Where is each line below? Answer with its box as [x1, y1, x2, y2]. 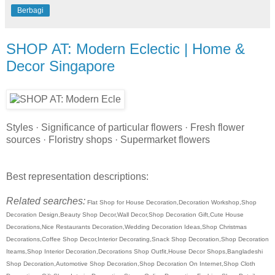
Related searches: [6, 195, 85, 206]
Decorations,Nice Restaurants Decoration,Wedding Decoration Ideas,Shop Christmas [6, 223, 247, 230]
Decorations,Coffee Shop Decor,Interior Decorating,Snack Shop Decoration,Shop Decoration [6, 235, 269, 242]
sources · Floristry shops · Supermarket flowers [6, 134, 210, 145]
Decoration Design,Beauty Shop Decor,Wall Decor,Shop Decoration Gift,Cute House [6, 211, 244, 218]
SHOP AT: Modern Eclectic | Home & [6, 40, 245, 57]
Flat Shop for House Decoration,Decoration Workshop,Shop [85, 198, 257, 206]
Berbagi [17, 6, 44, 15]
